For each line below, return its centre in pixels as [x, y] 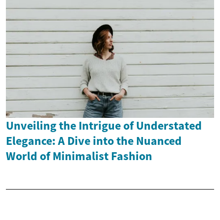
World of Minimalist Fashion [79, 156]
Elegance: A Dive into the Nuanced [94, 140]
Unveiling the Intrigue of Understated [104, 125]
